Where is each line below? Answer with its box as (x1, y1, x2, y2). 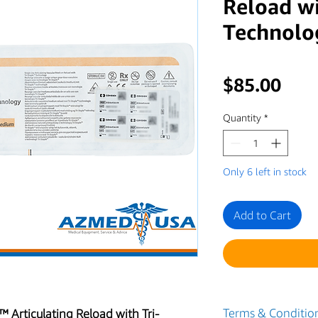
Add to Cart (234, 207, 291, 222)
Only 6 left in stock (223, 165, 307, 177)
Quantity (223, 111, 261, 124)
